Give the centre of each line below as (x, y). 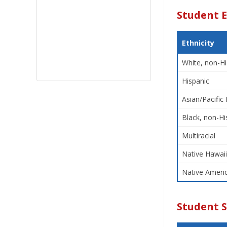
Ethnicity (198, 43)
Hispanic (196, 81)
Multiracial (199, 136)
